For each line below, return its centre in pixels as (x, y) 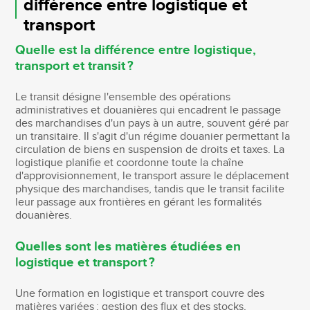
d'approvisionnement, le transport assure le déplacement (153, 176)
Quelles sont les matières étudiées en (128, 246)
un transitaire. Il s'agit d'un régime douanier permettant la (153, 136)
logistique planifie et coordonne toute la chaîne (130, 163)
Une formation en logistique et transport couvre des (140, 293)
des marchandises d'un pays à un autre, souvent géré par (152, 123)
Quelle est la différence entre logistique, (136, 50)
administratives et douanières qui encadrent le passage (148, 110)
